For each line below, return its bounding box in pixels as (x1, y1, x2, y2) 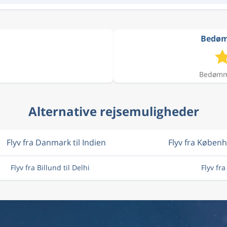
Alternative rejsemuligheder (28, 103, 199, 120)
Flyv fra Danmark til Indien (6, 137, 106, 148)
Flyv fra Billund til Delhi (10, 163, 90, 172)
